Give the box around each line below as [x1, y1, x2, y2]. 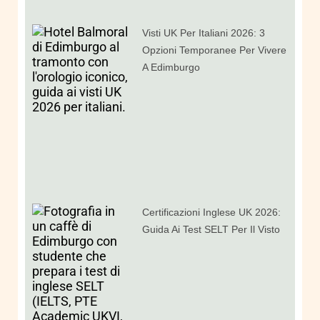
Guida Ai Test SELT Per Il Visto [142, 224, 281, 235]
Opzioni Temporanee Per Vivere [142, 44, 287, 56]
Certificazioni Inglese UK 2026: [142, 206, 281, 218]
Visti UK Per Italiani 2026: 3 [142, 27, 266, 39]
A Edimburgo [142, 61, 201, 74]
